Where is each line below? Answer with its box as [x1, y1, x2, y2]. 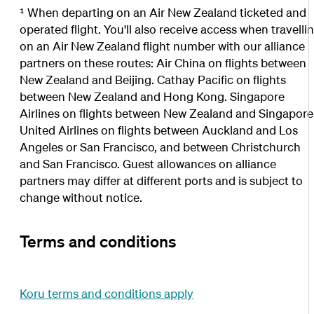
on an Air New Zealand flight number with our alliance [20, 38, 306, 53]
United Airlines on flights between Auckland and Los [20, 122, 299, 137]
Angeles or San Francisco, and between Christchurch [20, 139, 301, 154]
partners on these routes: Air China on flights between [20, 55, 307, 70]
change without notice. [20, 189, 143, 205]
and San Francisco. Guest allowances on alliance [20, 156, 277, 171]
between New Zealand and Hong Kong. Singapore [20, 88, 285, 104]
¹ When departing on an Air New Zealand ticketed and [20, 4, 307, 20]
